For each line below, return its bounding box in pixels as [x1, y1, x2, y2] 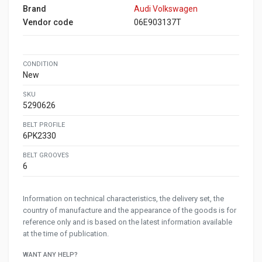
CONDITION [23, 60, 58, 68]
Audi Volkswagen [134, 4, 198, 13]
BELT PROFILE [23, 120, 65, 129]
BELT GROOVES [23, 151, 69, 159]
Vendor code [23, 17, 73, 27]
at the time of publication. [23, 229, 109, 238]
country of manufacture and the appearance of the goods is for [23, 205, 236, 215]
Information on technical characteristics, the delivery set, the [23, 194, 224, 203]
